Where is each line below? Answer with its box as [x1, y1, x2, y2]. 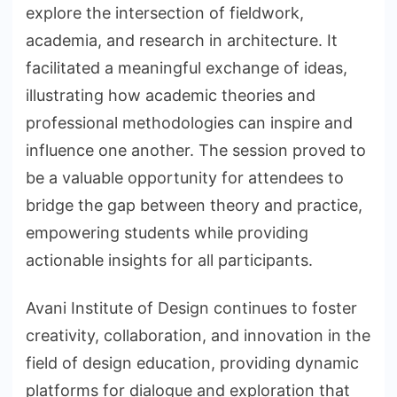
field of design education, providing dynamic [26, 354, 359, 373]
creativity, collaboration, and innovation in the [26, 326, 370, 346]
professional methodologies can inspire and [26, 113, 353, 132]
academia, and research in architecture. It [26, 30, 338, 50]
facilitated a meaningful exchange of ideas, [26, 58, 347, 77]
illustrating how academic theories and [26, 85, 315, 105]
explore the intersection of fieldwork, [26, 3, 304, 22]
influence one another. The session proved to [26, 140, 366, 160]
